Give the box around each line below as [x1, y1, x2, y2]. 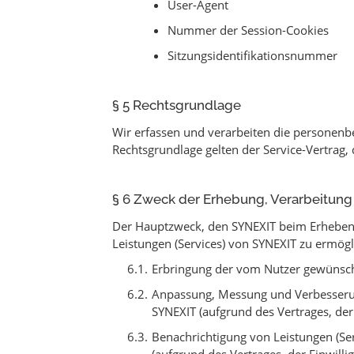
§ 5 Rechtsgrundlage [112, 97, 241, 113]
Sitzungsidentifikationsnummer [168, 47, 337, 63]
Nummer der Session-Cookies [168, 22, 329, 38]
